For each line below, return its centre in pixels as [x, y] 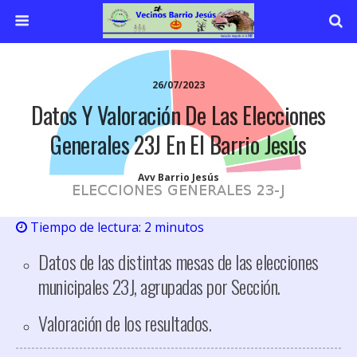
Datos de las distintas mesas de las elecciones [178, 261]
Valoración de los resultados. [125, 323]
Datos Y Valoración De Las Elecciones [178, 115]
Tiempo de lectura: [84, 227]
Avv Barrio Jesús [178, 177]
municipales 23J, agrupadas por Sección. [159, 286]
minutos [179, 227]
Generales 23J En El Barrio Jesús [178, 144]
